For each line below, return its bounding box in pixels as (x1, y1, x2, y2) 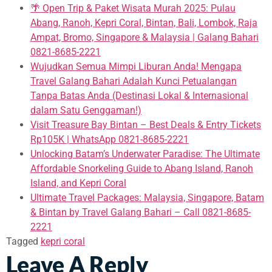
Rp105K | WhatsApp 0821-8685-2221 (30, 133, 189, 145)
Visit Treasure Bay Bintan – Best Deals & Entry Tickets (30, 118, 261, 131)
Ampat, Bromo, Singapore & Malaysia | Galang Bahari (30, 31, 259, 43)
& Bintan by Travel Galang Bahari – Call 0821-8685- (30, 206, 251, 218)
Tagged (6, 235, 41, 247)
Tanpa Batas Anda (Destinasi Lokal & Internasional (30, 89, 248, 101)
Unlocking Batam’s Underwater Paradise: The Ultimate (30, 148, 260, 160)
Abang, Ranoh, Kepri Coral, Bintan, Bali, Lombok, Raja (30, 16, 257, 29)
